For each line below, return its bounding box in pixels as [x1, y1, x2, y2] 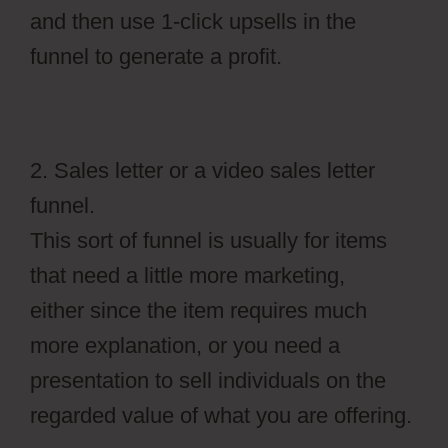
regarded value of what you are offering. [30, 403, 412, 429]
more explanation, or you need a [30, 333, 340, 359]
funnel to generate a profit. [30, 44, 282, 70]
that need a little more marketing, [30, 263, 345, 289]
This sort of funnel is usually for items [30, 228, 387, 254]
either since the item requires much [30, 298, 367, 324]
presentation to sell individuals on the [30, 368, 386, 394]
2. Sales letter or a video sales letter [30, 158, 375, 184]
